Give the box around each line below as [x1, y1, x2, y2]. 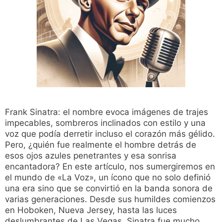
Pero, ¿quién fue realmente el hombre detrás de [5, 140, 196, 150]
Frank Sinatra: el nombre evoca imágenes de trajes [5, 107, 208, 117]
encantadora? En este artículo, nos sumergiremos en [5, 162, 215, 172]
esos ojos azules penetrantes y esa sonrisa [5, 151, 176, 161]
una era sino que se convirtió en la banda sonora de [5, 183, 213, 194]
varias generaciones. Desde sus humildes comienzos [5, 194, 216, 205]
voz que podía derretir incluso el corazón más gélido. [5, 129, 215, 139]
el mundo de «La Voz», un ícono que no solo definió [5, 172, 211, 183]
